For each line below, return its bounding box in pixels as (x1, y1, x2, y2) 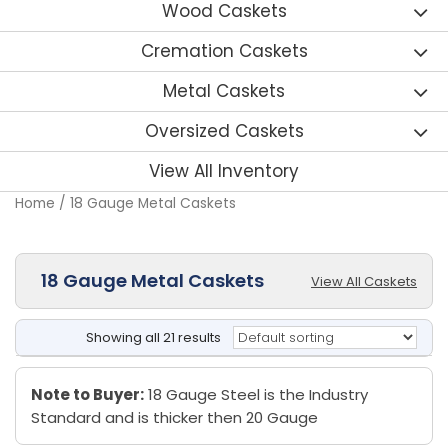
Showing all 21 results (86, 328, 221, 348)
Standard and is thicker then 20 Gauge (31, 407, 318, 429)
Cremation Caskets (140, 39, 308, 64)
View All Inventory (149, 159, 299, 184)
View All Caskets (311, 272, 417, 292)
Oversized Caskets (144, 119, 304, 144)
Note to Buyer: (31, 384, 144, 406)
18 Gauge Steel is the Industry (144, 384, 368, 406)
